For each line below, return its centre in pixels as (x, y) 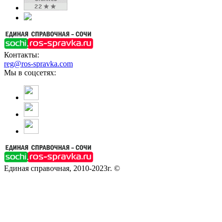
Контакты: (22, 55)
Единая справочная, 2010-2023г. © (62, 168)
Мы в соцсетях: (30, 73)
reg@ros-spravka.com (38, 64)
